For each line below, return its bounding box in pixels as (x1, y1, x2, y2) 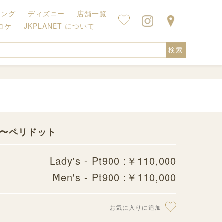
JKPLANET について (24, 21, 95, 31)
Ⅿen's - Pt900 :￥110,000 (52, 170, 176, 184)
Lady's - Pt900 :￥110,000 (50, 153, 176, 167)
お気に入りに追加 (110, 203, 161, 211)
